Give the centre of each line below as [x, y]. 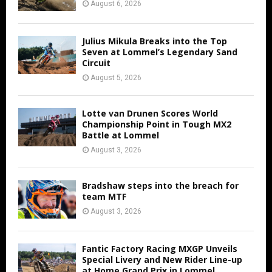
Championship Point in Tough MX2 [157, 124]
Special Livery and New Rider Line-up [162, 260]
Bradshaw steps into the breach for [160, 185]
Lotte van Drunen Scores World [150, 113]
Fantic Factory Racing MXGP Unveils [160, 249]
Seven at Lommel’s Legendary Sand [160, 52]
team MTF [104, 196]
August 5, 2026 [116, 77]
